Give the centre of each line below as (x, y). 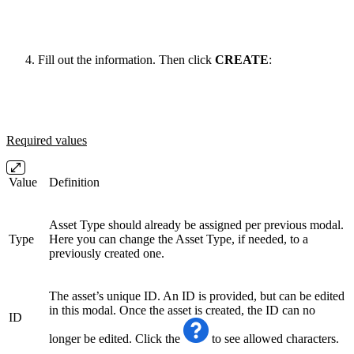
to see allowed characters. (275, 338)
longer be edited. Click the (116, 338)
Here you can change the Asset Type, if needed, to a (179, 239)
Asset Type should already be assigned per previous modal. (196, 224)
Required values (47, 140)
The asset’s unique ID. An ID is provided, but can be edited (197, 296)
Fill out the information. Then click (126, 59)
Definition (74, 182)
